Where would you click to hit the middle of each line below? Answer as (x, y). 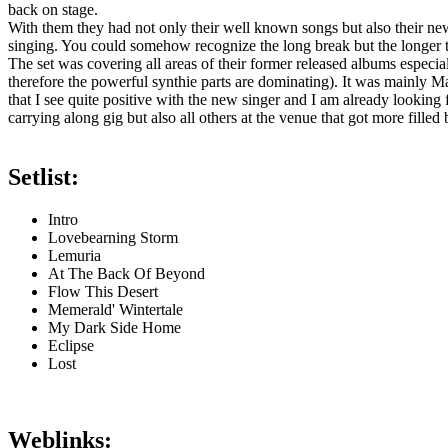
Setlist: (43, 177)
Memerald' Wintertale (115, 310)
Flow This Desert (103, 292)
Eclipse (71, 346)
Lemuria (74, 256)
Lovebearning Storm (113, 238)
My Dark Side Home (114, 328)
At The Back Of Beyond (126, 274)
